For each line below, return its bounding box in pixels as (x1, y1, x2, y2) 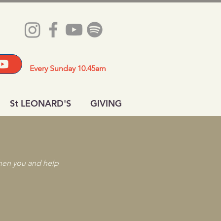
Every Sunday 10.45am (30, 64, 106, 73)
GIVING (90, 98, 122, 109)
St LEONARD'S (9, 98, 71, 109)
